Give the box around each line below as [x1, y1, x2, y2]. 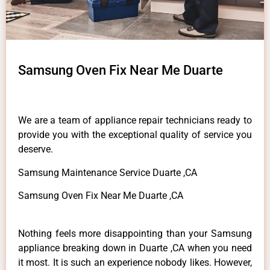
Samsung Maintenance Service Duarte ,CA [18, 166, 197, 178]
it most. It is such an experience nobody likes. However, [18, 256, 252, 268]
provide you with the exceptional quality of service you [18, 129, 252, 141]
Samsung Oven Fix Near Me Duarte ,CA [18, 190, 183, 202]
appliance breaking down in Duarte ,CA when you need [18, 242, 252, 254]
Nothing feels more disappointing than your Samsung [18, 227, 252, 239]
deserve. [18, 143, 53, 155]
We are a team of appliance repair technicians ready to [18, 115, 252, 127]
